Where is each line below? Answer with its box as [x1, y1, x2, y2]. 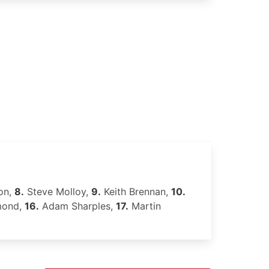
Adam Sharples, [39, 200, 116, 212]
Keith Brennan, [101, 186, 171, 198]
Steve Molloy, [24, 186, 91, 198]
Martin [128, 200, 161, 212]
